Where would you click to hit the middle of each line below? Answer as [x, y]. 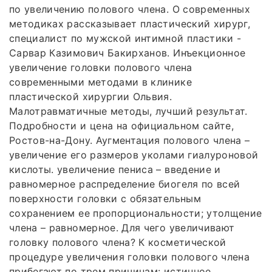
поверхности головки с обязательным [105, 198]
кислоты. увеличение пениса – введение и [115, 169]
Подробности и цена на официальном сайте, [122, 125]
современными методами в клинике [100, 82]
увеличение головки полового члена [101, 67]
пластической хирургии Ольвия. [91, 96]
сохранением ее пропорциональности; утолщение [136, 213]
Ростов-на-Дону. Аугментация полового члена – [130, 140]
